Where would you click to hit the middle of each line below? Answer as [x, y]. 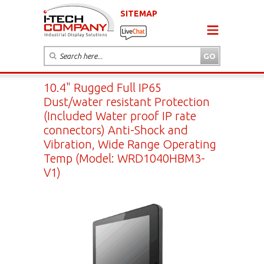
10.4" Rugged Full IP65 [103, 87]
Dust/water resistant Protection [127, 101]
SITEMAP [139, 13]
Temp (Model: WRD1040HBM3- [124, 158]
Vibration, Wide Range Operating [130, 144]
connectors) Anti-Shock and [116, 130]
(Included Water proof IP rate [120, 115]
